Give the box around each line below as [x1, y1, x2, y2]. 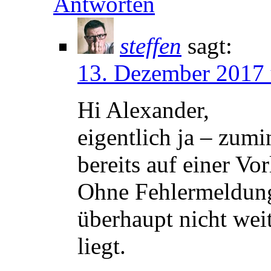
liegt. [77, 232, 126, 259]
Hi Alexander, [77, 96, 209, 123]
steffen [120, 32, 181, 59]
